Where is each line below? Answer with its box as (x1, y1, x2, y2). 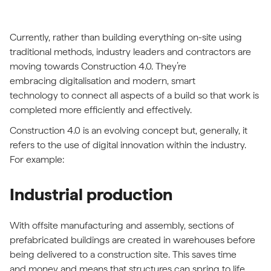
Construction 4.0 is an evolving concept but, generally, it (10, 125, 247, 136)
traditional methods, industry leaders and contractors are (10, 46, 251, 57)
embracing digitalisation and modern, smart (10, 75, 195, 87)
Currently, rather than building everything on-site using (10, 31, 242, 43)
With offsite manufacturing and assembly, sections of (10, 220, 234, 231)
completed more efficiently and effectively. (10, 104, 194, 116)
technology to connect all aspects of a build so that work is (10, 90, 259, 101)
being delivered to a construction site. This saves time (10, 249, 237, 260)
